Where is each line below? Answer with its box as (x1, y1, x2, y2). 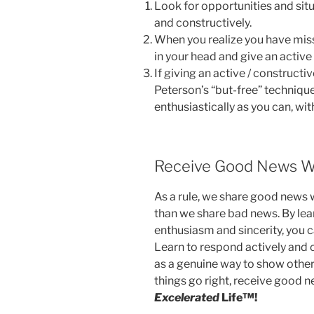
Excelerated (154, 290, 221, 304)
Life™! (221, 290, 257, 304)
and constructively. (154, 16, 252, 30)
